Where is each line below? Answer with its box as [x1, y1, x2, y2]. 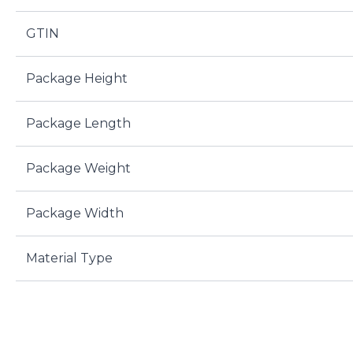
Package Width [25, 206, 124, 221]
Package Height [25, 71, 128, 87]
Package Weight [25, 161, 131, 176]
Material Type [25, 251, 113, 266]
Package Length [25, 116, 131, 132]
